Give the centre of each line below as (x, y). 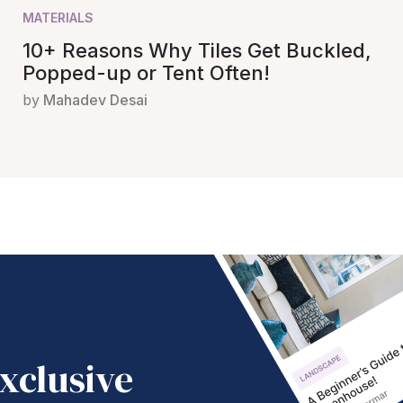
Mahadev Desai (95, 99)
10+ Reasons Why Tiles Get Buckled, (197, 50)
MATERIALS (58, 17)
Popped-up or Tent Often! (146, 72)
